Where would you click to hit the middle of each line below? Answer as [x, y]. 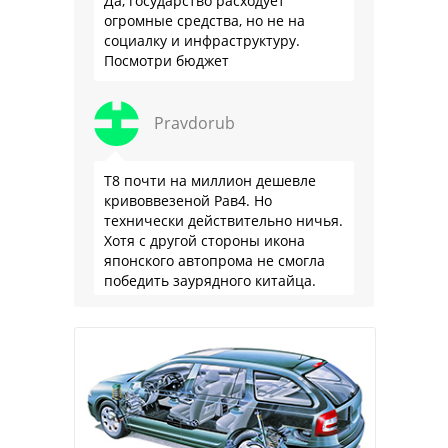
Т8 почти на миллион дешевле [210, 180]
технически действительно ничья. [223, 220]
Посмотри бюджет [166, 60]
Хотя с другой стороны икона [204, 240]
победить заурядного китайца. [210, 280]
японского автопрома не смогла [214, 260]
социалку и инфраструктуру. [202, 40]
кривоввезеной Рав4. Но [188, 200]
